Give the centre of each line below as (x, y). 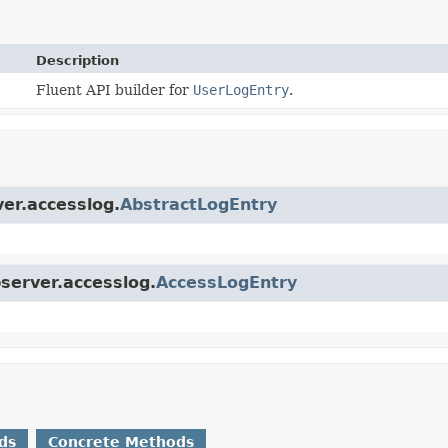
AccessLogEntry (226, 282)
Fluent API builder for (115, 89)
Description (78, 60)
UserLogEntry (241, 89)
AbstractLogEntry (198, 204)
